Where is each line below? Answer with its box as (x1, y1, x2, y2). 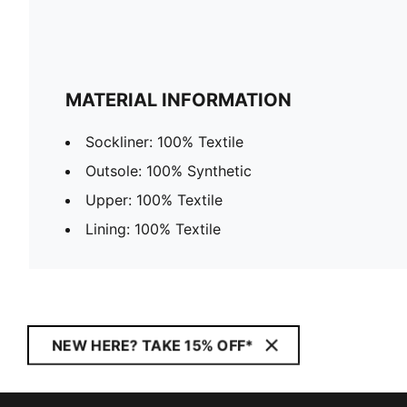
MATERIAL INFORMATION (65, 88, 292, 111)
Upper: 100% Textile (85, 190, 223, 209)
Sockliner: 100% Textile (85, 132, 243, 151)
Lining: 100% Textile (85, 219, 221, 238)
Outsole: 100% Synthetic (85, 161, 252, 180)
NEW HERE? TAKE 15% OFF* (52, 336, 253, 354)
